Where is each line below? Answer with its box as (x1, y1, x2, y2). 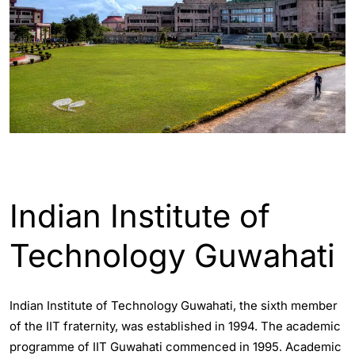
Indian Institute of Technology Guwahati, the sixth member (10, 297, 338, 313)
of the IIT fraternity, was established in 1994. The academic (10, 318, 341, 334)
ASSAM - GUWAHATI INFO (17, 167, 139, 180)
